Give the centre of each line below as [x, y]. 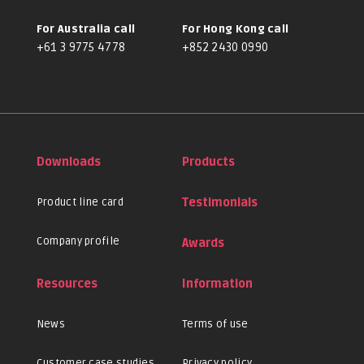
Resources [67, 284]
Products [208, 162]
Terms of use [215, 325]
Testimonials [219, 203]
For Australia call [86, 30]
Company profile [78, 242]
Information [217, 284]
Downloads [68, 162]
